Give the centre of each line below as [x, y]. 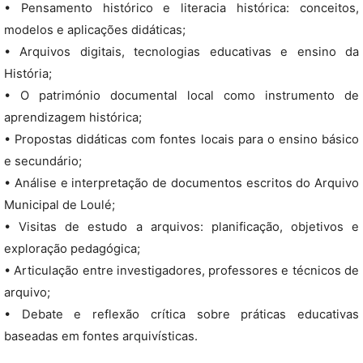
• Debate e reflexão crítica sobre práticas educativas [181, 314]
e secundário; [43, 161]
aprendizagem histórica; [73, 117]
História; [28, 74]
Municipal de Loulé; [60, 205]
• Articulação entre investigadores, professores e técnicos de [181, 271]
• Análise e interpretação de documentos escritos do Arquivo [181, 183]
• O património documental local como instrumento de [181, 96]
